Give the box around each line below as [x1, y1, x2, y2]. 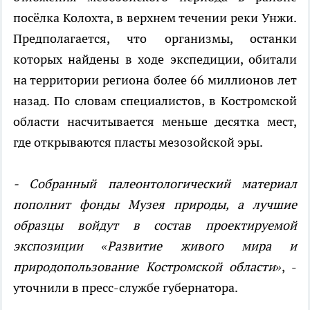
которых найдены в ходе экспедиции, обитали [13, 51, 297, 68]
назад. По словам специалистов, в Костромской [13, 93, 297, 109]
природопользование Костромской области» [13, 259, 282, 275]
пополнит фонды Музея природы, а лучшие [13, 197, 297, 213]
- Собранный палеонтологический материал [13, 176, 297, 192]
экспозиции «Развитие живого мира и [13, 238, 297, 255]
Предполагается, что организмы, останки [13, 30, 297, 47]
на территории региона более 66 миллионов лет [13, 72, 297, 89]
